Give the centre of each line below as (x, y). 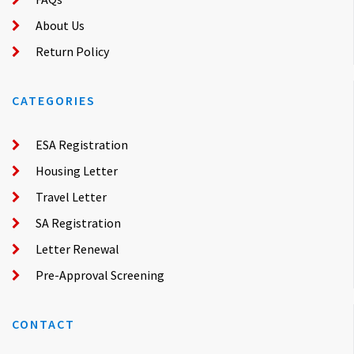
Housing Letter (77, 170)
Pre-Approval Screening (100, 275)
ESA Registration (82, 144)
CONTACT (43, 324)
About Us (60, 25)
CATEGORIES (54, 100)
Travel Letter (71, 196)
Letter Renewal (77, 249)
